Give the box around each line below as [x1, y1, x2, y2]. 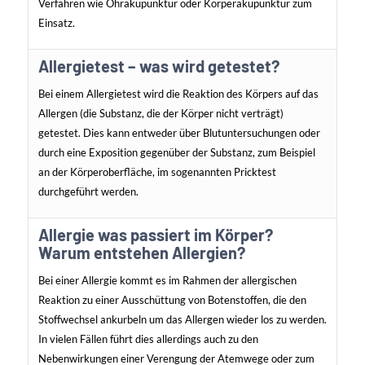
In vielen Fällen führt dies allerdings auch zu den [37, 332, 258, 346]
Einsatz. [37, 16, 75, 30]
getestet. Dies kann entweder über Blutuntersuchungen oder [37, 126, 320, 140]
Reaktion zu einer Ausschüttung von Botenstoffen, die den [37, 293, 306, 307]
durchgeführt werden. [37, 185, 139, 199]
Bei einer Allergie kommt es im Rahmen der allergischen [37, 274, 297, 288]
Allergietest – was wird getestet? [37, 56, 279, 77]
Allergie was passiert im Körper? [37, 225, 273, 245]
